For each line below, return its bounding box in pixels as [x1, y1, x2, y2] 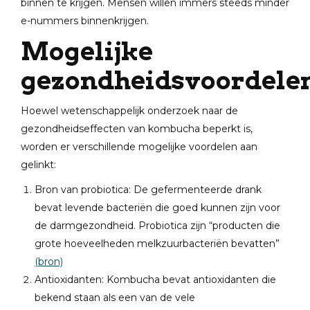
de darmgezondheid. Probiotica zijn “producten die [35, 219, 280, 232]
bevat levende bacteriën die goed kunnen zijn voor [35, 201, 280, 214]
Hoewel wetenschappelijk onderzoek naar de [21, 104, 238, 117]
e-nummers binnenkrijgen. [21, 15, 149, 27]
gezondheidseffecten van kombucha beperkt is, [21, 122, 253, 135]
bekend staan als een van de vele [35, 291, 195, 304]
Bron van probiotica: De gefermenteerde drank [35, 183, 262, 196]
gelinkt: [21, 158, 56, 171]
